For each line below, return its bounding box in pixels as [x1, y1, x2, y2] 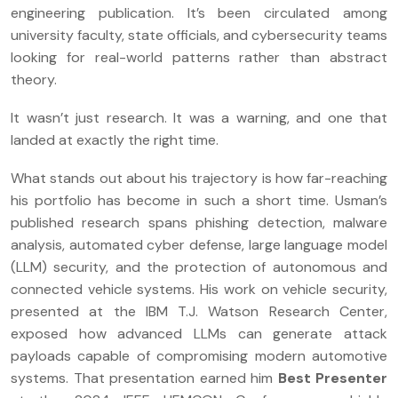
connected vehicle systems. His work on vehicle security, [11, 279, 387, 298]
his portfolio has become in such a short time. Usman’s [11, 190, 387, 210]
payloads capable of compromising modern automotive [11, 346, 387, 365]
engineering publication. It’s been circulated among [11, 3, 387, 22]
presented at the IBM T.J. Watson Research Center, [11, 301, 387, 321]
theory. [11, 69, 57, 89]
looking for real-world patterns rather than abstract [11, 47, 387, 67]
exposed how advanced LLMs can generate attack [11, 323, 387, 343]
